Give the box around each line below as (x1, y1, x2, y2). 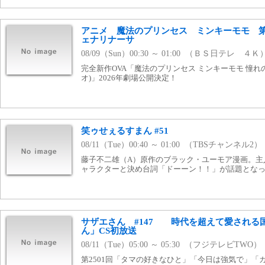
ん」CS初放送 (81, 226, 137, 236)
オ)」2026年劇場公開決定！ (81, 73, 177, 83)
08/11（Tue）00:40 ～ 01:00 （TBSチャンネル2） (81, 140, 262, 150)
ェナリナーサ (81, 35, 134, 45)
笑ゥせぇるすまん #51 (81, 126, 169, 136)
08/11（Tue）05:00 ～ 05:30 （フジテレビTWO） (81, 240, 261, 250)
